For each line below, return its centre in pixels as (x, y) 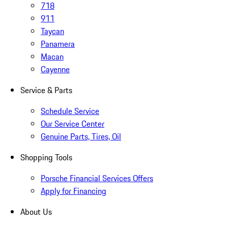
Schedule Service (70, 111)
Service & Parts (46, 90)
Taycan (52, 31)
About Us (36, 212)
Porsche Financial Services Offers (97, 178)
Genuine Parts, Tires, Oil (81, 137)
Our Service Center (73, 124)
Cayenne (55, 69)
